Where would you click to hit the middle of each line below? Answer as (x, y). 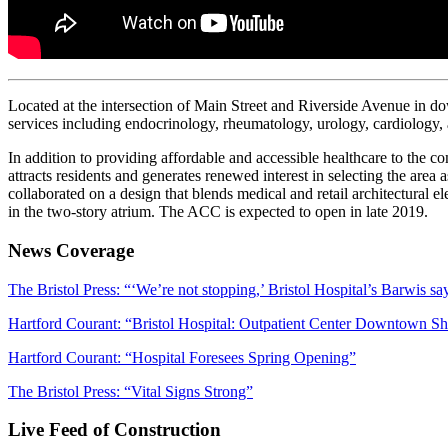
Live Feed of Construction (114, 430)
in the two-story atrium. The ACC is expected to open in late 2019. (218, 212)
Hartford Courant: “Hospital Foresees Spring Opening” (182, 357)
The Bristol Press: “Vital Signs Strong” (130, 391)
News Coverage (71, 250)
